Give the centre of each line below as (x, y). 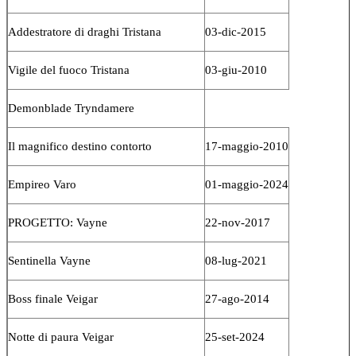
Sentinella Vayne (49, 260)
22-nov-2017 (238, 222)
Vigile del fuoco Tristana (69, 70)
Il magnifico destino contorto (80, 146)
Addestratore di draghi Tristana (85, 31)
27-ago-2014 (237, 298)
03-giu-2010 (236, 70)
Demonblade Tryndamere (71, 108)
